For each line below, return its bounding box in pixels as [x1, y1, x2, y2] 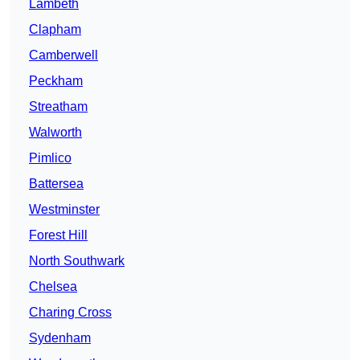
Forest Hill [29, 228, 88, 243]
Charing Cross [29, 305, 112, 320]
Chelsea [29, 280, 77, 294]
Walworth [29, 125, 82, 140]
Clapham [29, 22, 81, 37]
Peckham [29, 74, 83, 88]
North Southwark [29, 254, 125, 268]
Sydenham [29, 331, 91, 346]
